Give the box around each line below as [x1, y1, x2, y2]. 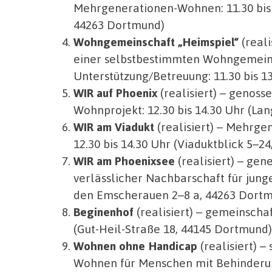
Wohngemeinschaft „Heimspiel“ [73, 34, 239, 50]
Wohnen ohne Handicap [73, 238, 197, 254]
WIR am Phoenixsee [73, 153, 175, 169]
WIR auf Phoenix [73, 85, 157, 101]
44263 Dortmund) [73, 17, 165, 33]
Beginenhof [73, 204, 137, 220]
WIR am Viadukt [73, 119, 154, 135]
